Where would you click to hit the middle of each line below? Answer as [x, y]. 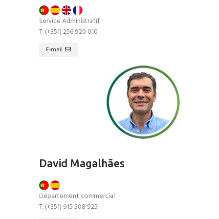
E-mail [54, 50]
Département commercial [77, 196]
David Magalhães [82, 163]
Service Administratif [69, 21]
